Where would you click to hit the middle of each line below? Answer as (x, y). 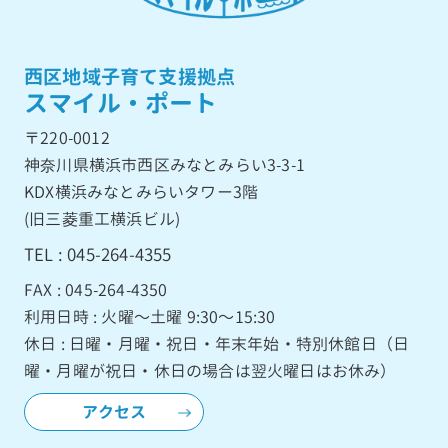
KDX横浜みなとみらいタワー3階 (141, 191)
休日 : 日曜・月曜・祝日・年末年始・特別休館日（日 (217, 343)
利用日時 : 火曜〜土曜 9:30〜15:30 (150, 316)
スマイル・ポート (121, 102)
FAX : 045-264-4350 (96, 289)
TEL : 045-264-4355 (98, 254)
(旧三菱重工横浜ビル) (102, 218)
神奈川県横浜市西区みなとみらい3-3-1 (164, 164)
